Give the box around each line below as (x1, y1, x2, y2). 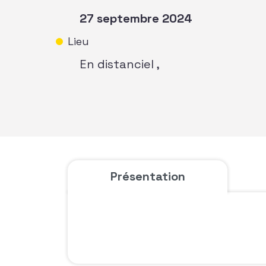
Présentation (110, 169, 185, 184)
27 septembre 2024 (80, 11, 192, 26)
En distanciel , (80, 56, 160, 72)
